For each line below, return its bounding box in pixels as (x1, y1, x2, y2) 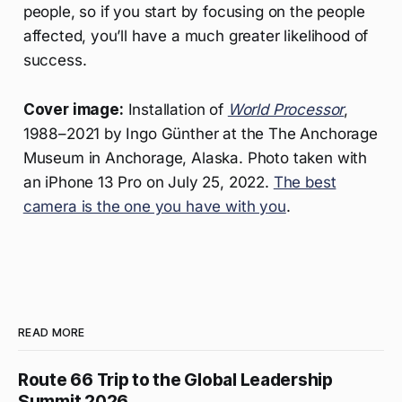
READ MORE (18, 326, 85, 340)
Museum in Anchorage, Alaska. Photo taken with (22, 149, 368, 168)
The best (273, 173, 336, 192)
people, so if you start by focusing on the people (22, 3, 365, 22)
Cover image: (22, 100, 124, 119)
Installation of (123, 100, 228, 119)
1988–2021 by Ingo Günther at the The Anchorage (22, 125, 378, 144)
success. (22, 51, 87, 70)
